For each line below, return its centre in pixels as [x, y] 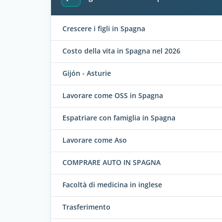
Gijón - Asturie [87, 73]
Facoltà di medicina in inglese [112, 185]
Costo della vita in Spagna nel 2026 [121, 51]
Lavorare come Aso [95, 140]
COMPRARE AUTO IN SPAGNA [111, 163]
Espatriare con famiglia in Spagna [119, 118]
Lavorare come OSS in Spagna [113, 96]
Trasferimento [86, 207]
